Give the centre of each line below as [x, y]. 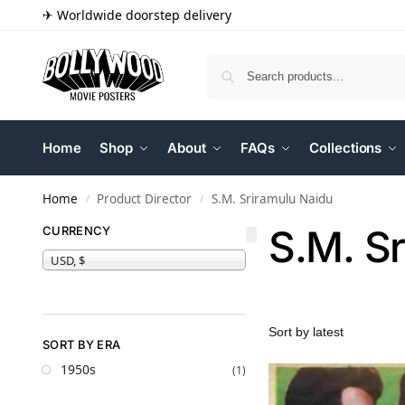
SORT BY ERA [82, 344]
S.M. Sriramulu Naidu [272, 199]
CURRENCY [77, 231]
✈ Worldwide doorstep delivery [137, 15]
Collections [346, 148]
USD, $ [68, 260]
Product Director [145, 199]
